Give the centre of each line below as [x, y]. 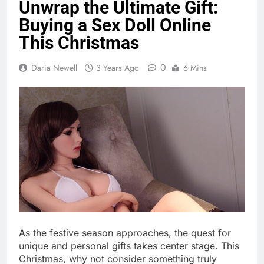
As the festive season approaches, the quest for [125, 232]
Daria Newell [54, 68]
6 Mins [195, 68]
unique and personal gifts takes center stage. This [129, 245]
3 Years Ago [118, 68]
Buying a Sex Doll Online [115, 25]
